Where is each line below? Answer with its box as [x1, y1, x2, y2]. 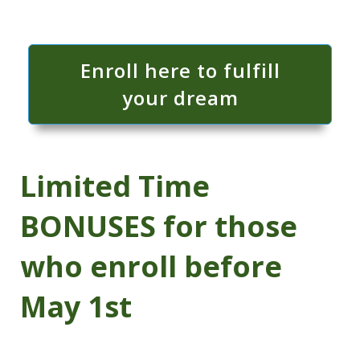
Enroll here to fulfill [80, 56, 280, 84]
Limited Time [20, 166, 210, 206]
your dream [121, 84, 239, 111]
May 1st [20, 286, 132, 326]
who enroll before [20, 246, 282, 286]
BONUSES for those [20, 206, 297, 246]
